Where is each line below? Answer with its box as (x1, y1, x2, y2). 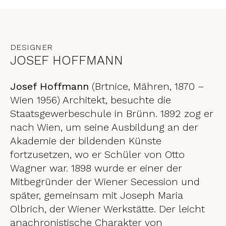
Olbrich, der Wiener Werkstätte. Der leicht (10, 203, 205, 215)
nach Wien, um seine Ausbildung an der (10, 121, 198, 133)
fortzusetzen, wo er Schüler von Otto (10, 148, 185, 160)
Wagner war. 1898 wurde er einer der (10, 162, 182, 174)
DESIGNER (10, 42, 53, 52)
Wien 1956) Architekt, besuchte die (10, 94, 171, 106)
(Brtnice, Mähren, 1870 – (89, 80, 204, 92)
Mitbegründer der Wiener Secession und (10, 176, 200, 188)
